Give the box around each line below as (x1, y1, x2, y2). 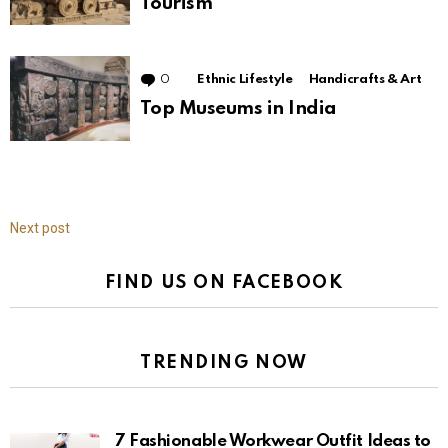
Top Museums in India (140, 99, 337, 119)
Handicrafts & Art (308, 73, 422, 87)
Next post (10, 219, 70, 236)
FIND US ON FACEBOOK (104, 273, 344, 292)
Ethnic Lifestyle (197, 73, 293, 87)
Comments (173, 73, 237, 87)
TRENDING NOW (140, 353, 308, 372)
